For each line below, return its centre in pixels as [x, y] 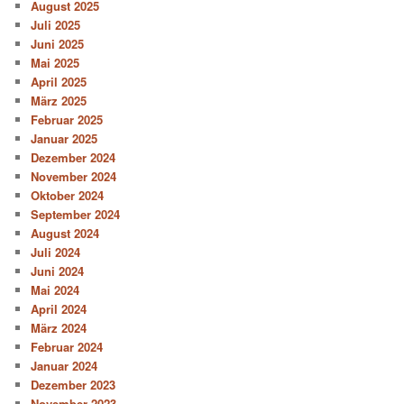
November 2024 [74, 177]
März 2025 [59, 101]
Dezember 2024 [73, 158]
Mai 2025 [55, 63]
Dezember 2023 [73, 385]
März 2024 [59, 328]
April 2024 [59, 309]
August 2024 [65, 234]
